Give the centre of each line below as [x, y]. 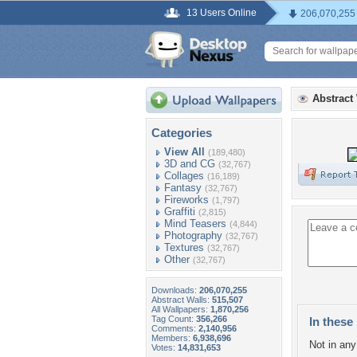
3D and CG [190, 164]
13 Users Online [222, 13]
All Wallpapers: [181, 309]
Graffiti [180, 212]
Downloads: [175, 290]
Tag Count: [174, 319]
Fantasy [183, 188]
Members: [172, 338]
